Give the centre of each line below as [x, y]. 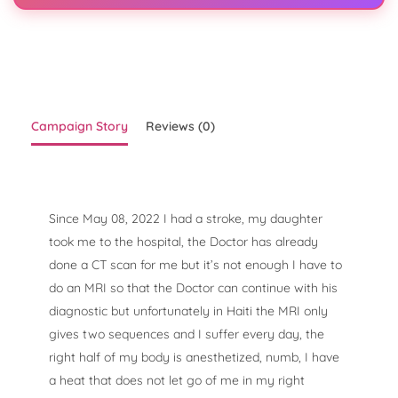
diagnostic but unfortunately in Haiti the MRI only [188, 311]
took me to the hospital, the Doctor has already [183, 242]
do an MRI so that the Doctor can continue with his [193, 288]
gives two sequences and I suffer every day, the [187, 334]
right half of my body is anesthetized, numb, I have [194, 358]
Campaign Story [80, 127]
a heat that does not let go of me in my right [177, 381]
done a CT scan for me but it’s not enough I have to [195, 265]
